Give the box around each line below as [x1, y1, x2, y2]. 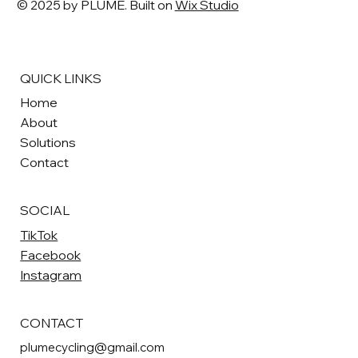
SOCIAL [20, 201, 70, 218]
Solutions [20, 133, 77, 150]
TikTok [20, 226, 58, 243]
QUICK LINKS [20, 70, 102, 86]
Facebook [20, 246, 82, 263]
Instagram [20, 266, 82, 283]
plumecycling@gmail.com [20, 339, 165, 355]
